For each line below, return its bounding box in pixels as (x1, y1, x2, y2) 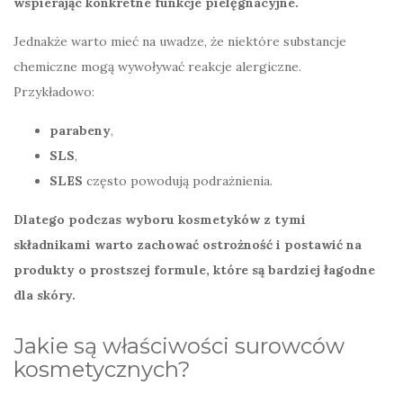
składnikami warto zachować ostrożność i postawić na (13, 236, 362, 253)
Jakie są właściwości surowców (13, 332, 345, 359)
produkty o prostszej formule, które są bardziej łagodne (13, 261, 375, 278)
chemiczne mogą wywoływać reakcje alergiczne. (13, 58, 301, 75)
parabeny (49, 121, 111, 139)
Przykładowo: (13, 83, 94, 100)
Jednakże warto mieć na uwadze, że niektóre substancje (13, 32, 346, 49)
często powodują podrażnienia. (83, 172, 273, 189)
